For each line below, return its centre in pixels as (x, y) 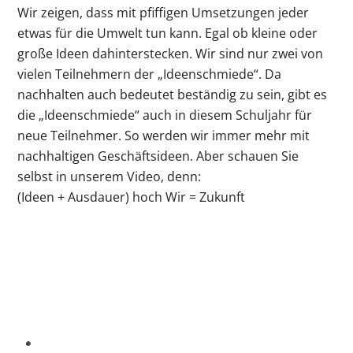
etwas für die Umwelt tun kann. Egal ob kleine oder (168, 33)
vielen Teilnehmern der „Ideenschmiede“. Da (150, 74)
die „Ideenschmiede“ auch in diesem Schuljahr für (165, 115)
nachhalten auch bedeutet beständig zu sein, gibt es (173, 94)
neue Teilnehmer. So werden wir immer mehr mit (164, 135)
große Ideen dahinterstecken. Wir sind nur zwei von (171, 53)
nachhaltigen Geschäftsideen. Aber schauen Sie (158, 156)
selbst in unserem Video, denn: (110, 176)
